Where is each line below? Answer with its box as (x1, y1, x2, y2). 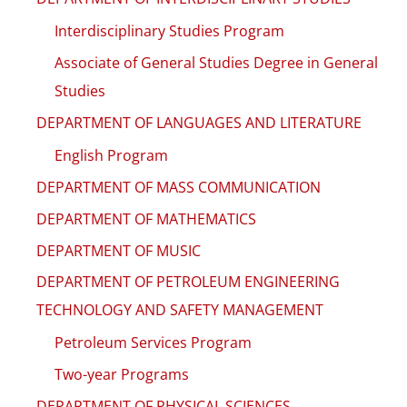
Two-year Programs (55, 364, 189, 385)
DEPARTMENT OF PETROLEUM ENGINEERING (36, 272, 340, 293)
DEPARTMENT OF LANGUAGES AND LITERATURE (36, 112, 362, 133)
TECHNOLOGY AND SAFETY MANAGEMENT (36, 300, 323, 321)
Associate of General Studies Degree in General (55, 53, 378, 74)
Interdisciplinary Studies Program (55, 21, 284, 42)
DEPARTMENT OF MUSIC (36, 240, 201, 261)
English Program (55, 144, 168, 165)
